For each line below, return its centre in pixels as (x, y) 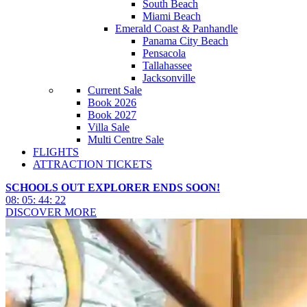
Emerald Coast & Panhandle (176, 28)
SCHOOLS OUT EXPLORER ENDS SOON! (113, 187)
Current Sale (115, 90)
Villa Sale (109, 127)
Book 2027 (112, 115)
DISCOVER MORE (51, 212)
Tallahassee (167, 65)
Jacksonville (169, 78)
